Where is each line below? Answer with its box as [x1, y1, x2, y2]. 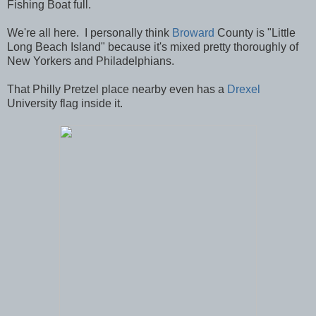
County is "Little [217, 26, 296, 39]
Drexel [227, 83, 260, 95]
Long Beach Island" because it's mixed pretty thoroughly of [7, 40, 298, 53]
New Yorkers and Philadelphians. [7, 54, 174, 67]
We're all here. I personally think [7, 26, 172, 39]
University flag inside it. [7, 97, 123, 109]
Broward [172, 26, 217, 39]
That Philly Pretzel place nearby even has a [7, 83, 227, 95]
